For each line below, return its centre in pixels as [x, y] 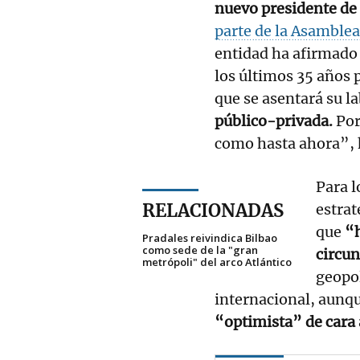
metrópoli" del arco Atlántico [217, 262]
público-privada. [275, 121]
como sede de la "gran [200, 250]
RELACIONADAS [213, 210]
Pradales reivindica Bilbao [210, 237]
